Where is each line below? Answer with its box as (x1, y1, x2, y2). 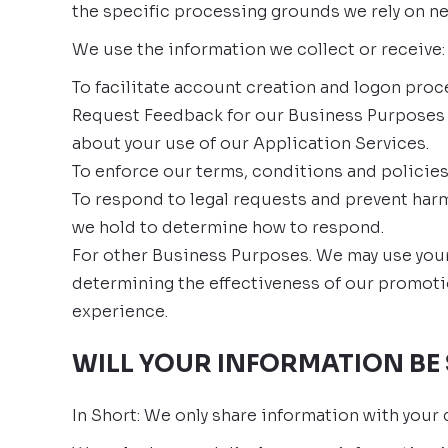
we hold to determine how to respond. (72, 217, 384, 238)
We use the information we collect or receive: (72, 39, 445, 60)
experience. (72, 301, 168, 322)
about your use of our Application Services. (72, 133, 429, 154)
